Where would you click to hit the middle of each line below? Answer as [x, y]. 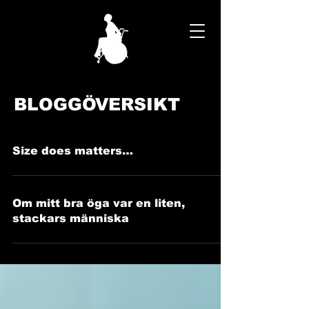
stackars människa [71, 218]
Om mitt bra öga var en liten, [99, 203]
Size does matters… [73, 151]
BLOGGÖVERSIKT [97, 104]
